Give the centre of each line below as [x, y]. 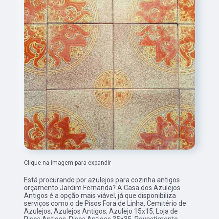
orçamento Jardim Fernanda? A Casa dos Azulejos [102, 188]
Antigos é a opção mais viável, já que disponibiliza [100, 196]
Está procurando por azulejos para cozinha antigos [102, 180]
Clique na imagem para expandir [68, 163]
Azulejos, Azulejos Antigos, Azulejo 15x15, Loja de [101, 211]
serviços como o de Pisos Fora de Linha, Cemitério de [105, 204]
